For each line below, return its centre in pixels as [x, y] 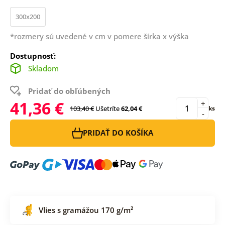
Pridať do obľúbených [69, 91]
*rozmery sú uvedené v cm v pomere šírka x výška [99, 36]
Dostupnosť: [33, 55]
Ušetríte [107, 108]
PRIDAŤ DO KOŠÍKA [118, 133]
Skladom [43, 68]
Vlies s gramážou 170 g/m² [86, 210]
